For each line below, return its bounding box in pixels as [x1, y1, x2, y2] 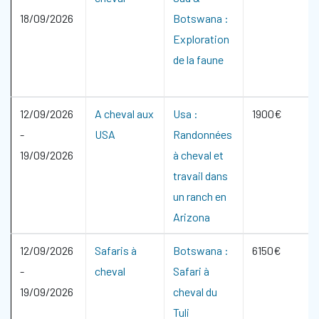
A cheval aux [95, 107, 154, 120]
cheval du [173, 285, 217, 298]
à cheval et [173, 148, 224, 162]
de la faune [173, 53, 224, 66]
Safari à [173, 264, 209, 278]
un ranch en [173, 189, 226, 203]
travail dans [173, 169, 228, 182]
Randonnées [173, 127, 232, 141]
